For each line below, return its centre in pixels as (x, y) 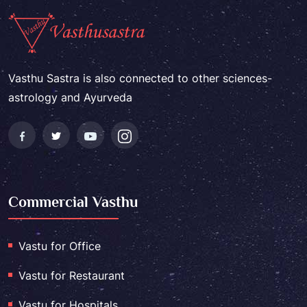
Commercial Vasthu (73, 202)
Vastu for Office (60, 246)
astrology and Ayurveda (70, 98)
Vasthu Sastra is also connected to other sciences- (140, 78)
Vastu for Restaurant (72, 276)
